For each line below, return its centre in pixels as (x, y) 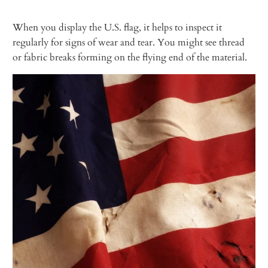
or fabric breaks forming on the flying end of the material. (130, 57)
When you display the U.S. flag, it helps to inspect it (118, 27)
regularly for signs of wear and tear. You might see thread (129, 42)
